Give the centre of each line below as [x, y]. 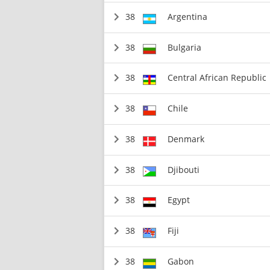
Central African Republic [217, 78]
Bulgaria [184, 47]
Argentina [187, 16]
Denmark [186, 139]
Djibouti [183, 169]
